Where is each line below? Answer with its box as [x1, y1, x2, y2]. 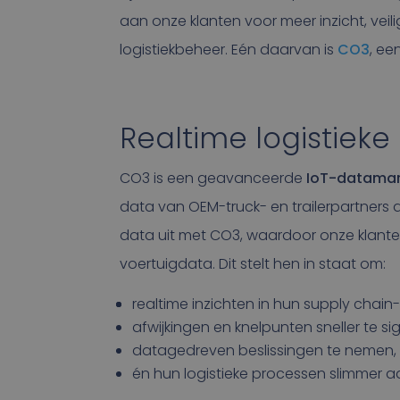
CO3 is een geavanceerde [120, 168, 307, 189]
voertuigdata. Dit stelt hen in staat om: [120, 254, 387, 275]
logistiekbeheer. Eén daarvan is [120, 39, 338, 61]
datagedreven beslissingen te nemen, [132, 340, 397, 362]
